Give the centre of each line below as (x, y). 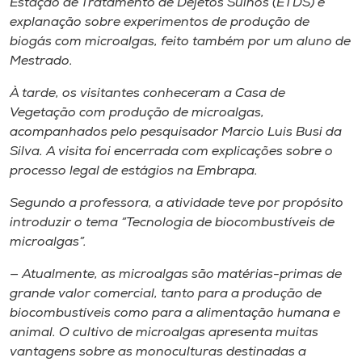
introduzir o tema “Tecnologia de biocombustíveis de (172, 223)
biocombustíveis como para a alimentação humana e (175, 313)
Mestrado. (41, 61)
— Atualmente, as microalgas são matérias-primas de (176, 274)
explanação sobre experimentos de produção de (160, 22)
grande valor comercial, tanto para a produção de (166, 294)
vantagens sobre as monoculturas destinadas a (158, 352)
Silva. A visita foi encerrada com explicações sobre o (171, 152)
